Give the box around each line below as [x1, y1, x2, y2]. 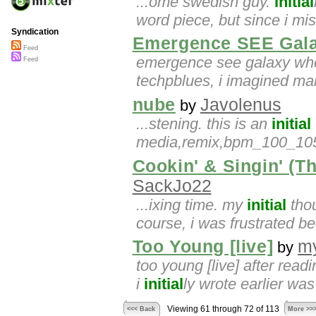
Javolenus [200, 95, 281, 114]
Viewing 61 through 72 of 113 [166, 305, 279, 314]
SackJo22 [132, 176, 212, 195]
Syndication [11, 27, 59, 37]
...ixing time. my [136, 195, 247, 214]
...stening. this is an [136, 114, 272, 133]
